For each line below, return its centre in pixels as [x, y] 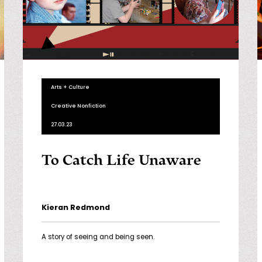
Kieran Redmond [75, 208]
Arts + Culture [70, 88]
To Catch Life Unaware [121, 161]
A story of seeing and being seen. [98, 238]
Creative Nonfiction [78, 106]
